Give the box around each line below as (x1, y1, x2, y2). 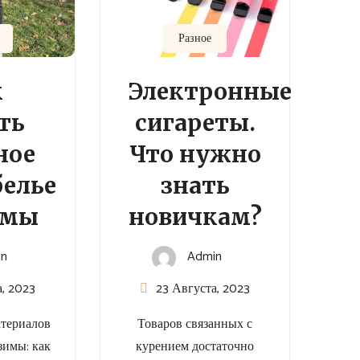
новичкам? (128, 202, 262, 232)
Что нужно (129, 140, 261, 170)
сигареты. (134, 108, 256, 138)
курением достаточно (136, 336, 255, 358)
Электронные (128, 77, 292, 107)
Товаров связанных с (137, 313, 253, 336)
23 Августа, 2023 (156, 278, 251, 301)
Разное (178, 29, 212, 48)
